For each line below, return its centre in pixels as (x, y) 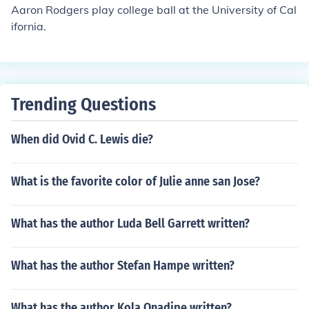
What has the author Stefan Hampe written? (123, 266)
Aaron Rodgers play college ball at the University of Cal (154, 10)
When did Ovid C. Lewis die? (82, 139)
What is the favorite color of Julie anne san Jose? (136, 181)
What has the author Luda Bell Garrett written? (130, 223)
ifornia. (29, 26)
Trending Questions (83, 104)
